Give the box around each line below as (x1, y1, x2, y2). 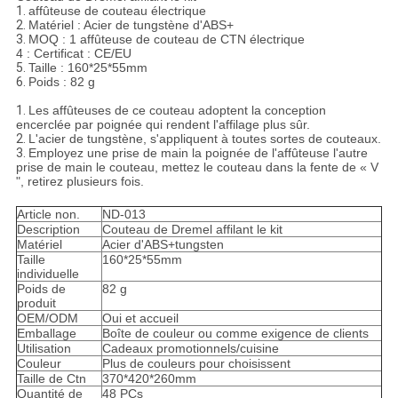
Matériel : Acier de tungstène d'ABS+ (28, 18, 234, 33)
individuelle (16, 267, 79, 282)
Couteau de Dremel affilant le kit (101, 222, 283, 237)
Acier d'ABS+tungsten (101, 237, 224, 252)
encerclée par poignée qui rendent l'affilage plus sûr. (15, 117, 310, 132)
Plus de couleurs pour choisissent (101, 356, 291, 371)
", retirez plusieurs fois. (15, 174, 144, 189)
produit (16, 296, 56, 311)
